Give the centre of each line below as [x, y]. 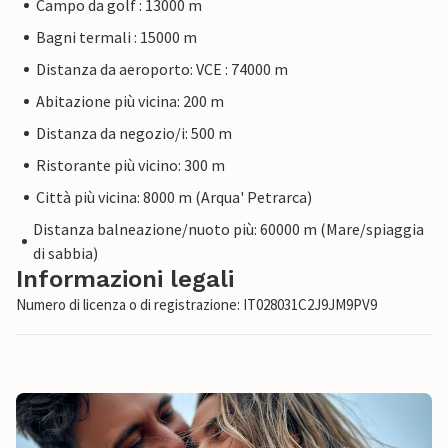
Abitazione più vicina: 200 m [130, 101]
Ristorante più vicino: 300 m [130, 165]
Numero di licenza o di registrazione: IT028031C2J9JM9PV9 [196, 305]
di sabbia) [66, 253]
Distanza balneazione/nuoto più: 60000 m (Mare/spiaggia [229, 229]
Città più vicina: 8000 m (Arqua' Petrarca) [174, 197]
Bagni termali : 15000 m [116, 37]
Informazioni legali [125, 279]
